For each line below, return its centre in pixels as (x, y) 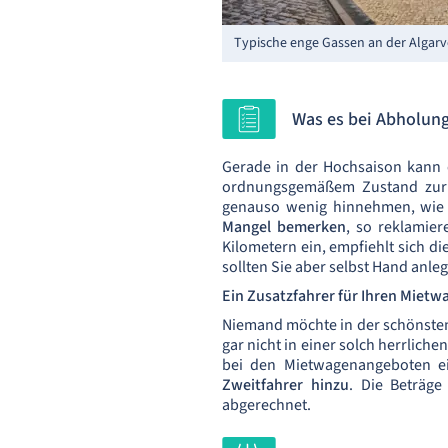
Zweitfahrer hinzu (285, 384)
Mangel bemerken (284, 226)
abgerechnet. (266, 404)
